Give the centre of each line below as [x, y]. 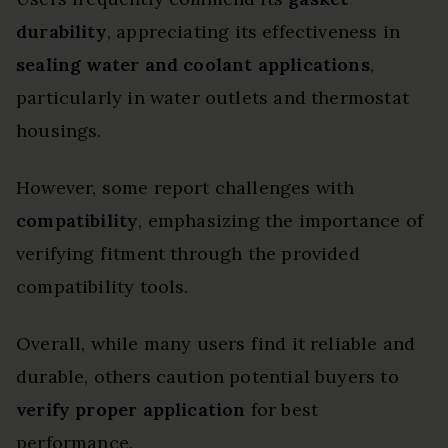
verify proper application [131, 410]
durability [61, 32]
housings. [59, 131]
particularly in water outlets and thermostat [212, 98]
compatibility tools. [102, 287]
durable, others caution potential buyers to [207, 377]
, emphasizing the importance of [280, 221]
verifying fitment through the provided [188, 254]
